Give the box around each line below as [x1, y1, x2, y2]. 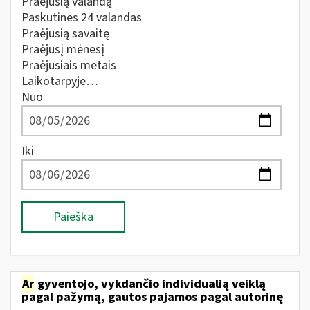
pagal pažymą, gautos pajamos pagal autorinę [21, 288, 283, 306]
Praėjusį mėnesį [21, 41, 104, 58]
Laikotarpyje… [21, 73, 98, 90]
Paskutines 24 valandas [21, 9, 142, 26]
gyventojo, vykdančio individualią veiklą [35, 275, 266, 293]
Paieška [53, 208, 93, 226]
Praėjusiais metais [21, 57, 116, 74]
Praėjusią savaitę [21, 25, 109, 42]
